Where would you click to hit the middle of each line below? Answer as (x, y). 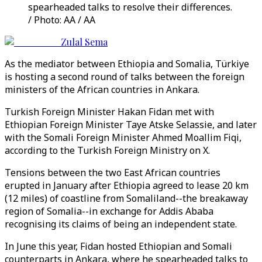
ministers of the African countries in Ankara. (102, 89)
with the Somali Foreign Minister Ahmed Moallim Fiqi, (123, 137)
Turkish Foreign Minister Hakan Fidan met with (109, 112)
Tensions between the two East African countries (113, 173)
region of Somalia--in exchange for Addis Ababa (109, 211)
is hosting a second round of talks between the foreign (125, 77)
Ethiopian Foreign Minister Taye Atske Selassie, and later (131, 125)
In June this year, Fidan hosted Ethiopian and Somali (118, 246)
